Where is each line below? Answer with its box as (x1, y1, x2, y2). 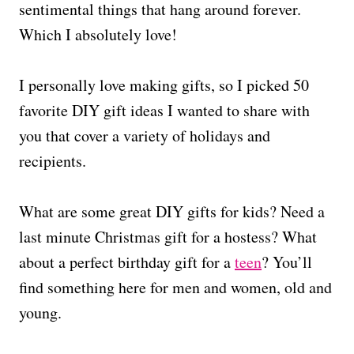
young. (19, 301, 62, 323)
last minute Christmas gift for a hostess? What (19, 225, 317, 247)
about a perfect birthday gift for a (19, 250, 235, 273)
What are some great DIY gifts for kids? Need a (19, 200, 325, 222)
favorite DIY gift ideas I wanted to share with (19, 99, 310, 121)
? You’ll (262, 250, 312, 273)
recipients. (19, 149, 86, 171)
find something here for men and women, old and (19, 276, 332, 298)
